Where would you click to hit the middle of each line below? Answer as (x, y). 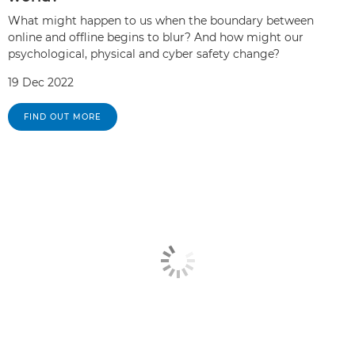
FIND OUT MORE (63, 116)
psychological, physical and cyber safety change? (144, 53)
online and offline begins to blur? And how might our (156, 37)
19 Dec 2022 (41, 82)
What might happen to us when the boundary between (161, 20)
